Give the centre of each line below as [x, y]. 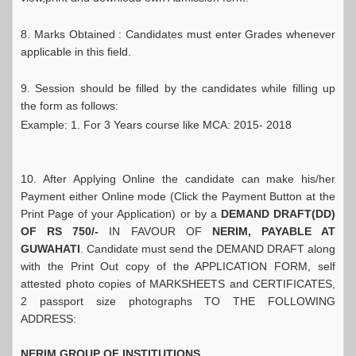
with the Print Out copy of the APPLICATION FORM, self [178, 266]
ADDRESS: [48, 319]
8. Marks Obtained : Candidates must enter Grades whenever [178, 34]
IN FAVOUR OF [155, 231]
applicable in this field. [76, 52]
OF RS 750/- [60, 231]
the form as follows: [70, 106]
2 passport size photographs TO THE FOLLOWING [178, 301]
